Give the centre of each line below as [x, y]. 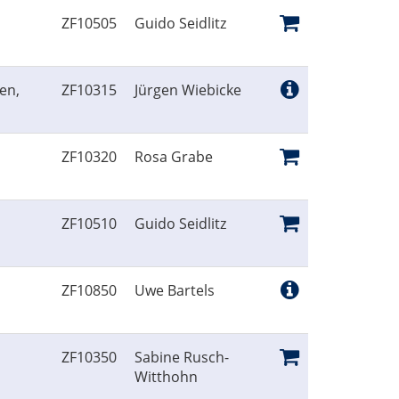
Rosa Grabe [174, 157]
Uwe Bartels [175, 291]
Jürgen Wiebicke [188, 90]
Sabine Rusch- [182, 358]
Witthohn [166, 377]
